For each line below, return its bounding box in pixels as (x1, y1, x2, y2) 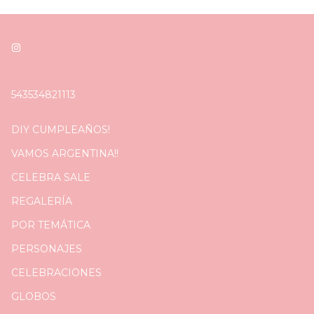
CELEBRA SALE (11, 170, 90, 184)
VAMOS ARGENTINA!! (11, 146, 118, 160)
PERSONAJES (11, 242, 82, 255)
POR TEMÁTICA (11, 218, 90, 231)
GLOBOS (11, 289, 56, 303)
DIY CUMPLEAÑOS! (11, 123, 110, 136)
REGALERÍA (11, 194, 72, 207)
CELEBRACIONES (11, 266, 102, 279)
